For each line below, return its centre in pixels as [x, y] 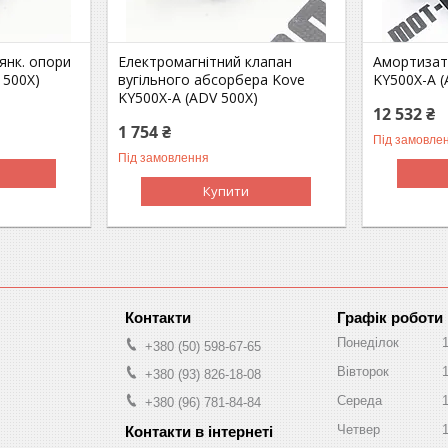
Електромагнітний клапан [205, 61]
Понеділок [368, 342]
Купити [226, 190]
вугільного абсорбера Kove [212, 79]
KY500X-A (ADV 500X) [188, 97]
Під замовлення [164, 157]
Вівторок [363, 371]
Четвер [358, 429]
